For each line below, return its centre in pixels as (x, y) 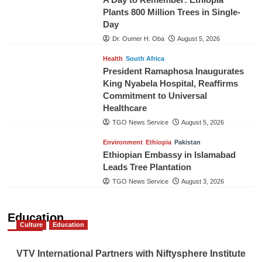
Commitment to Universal (155, 96)
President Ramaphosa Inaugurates (173, 71)
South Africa (145, 58)
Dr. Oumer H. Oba (138, 39)
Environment (123, 142)
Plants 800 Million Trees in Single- (171, 12)
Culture (31, 225)
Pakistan (187, 142)
